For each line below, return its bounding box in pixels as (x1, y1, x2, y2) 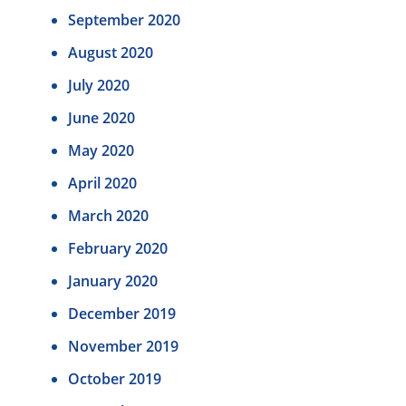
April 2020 (67, 173, 137, 194)
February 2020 (67, 238, 168, 259)
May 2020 (67, 140, 134, 161)
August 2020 (67, 43, 153, 63)
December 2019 (67, 304, 176, 324)
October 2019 (67, 369, 161, 390)
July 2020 (67, 75, 130, 96)
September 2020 (67, 10, 180, 31)
